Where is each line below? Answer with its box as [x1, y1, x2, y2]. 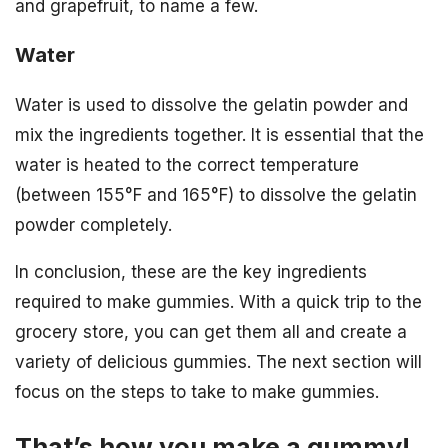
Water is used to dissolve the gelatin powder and [15, 95, 408, 116]
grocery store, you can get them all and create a [15, 322, 407, 343]
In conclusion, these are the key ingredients [15, 262, 367, 283]
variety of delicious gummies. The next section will [15, 352, 422, 373]
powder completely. [15, 215, 172, 236]
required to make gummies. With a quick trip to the [15, 292, 422, 313]
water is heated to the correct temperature [15, 155, 359, 176]
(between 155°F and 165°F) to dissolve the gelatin [15, 185, 417, 206]
